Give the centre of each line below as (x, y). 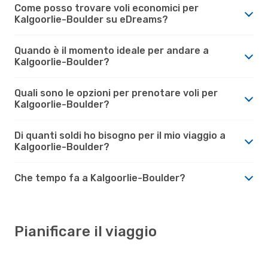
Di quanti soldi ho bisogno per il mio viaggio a (120, 135)
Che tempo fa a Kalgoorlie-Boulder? (100, 178)
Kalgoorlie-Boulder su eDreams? (91, 19)
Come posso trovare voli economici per (106, 8)
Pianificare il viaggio (86, 231)
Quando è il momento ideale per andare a (112, 50)
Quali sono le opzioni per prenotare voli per (116, 93)
